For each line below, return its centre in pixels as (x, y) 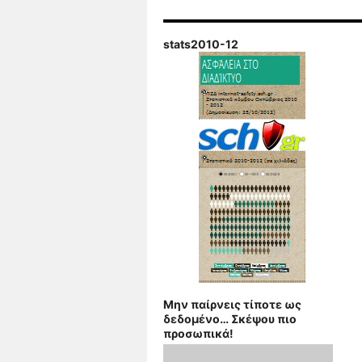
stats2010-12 (201, 44)
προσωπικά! (198, 333)
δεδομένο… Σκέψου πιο (230, 319)
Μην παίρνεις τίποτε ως (232, 304)
